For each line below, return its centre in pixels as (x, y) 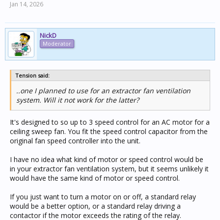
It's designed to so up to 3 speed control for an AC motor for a (110, 122)
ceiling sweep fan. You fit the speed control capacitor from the (109, 131)
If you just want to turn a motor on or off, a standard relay (103, 197)
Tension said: (32, 75)
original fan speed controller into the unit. (75, 141)
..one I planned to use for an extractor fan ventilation (103, 91)
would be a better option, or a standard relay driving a (95, 206)
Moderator (57, 43)
